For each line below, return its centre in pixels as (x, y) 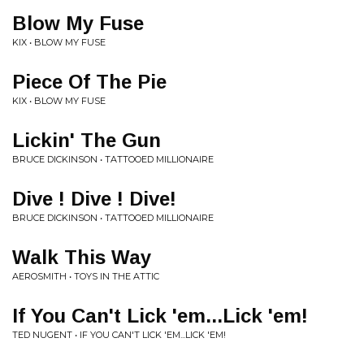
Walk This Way (82, 257)
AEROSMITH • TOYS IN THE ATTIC (86, 276)
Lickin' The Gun (87, 140)
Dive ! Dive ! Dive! (94, 199)
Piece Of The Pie (89, 82)
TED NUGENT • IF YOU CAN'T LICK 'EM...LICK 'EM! (119, 335)
